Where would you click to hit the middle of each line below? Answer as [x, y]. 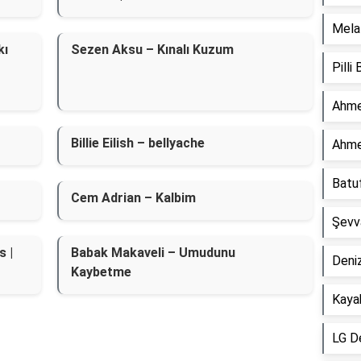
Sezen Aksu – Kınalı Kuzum [152, 50]
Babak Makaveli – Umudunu [153, 253]
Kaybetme [101, 272]
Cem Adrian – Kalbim [133, 198]
